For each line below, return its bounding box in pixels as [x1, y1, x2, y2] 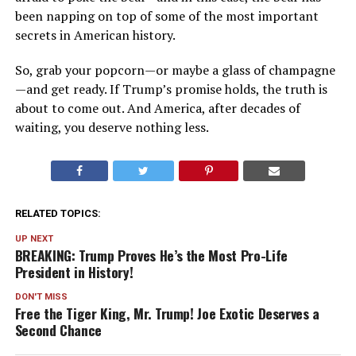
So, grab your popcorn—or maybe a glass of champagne [14, 61, 335, 79]
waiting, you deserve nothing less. [14, 118, 209, 136]
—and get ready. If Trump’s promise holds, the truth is [14, 80, 327, 98]
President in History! [14, 261, 133, 282]
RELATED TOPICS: [14, 207, 101, 219]
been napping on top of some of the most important [14, 7, 319, 25]
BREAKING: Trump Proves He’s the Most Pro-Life [14, 245, 288, 265]
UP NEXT [14, 234, 53, 244]
